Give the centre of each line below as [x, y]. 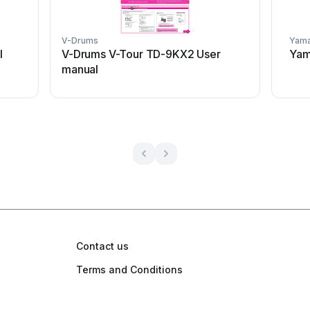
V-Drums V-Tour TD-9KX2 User [142, 54]
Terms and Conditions [129, 270]
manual [80, 69]
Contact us [102, 246]
